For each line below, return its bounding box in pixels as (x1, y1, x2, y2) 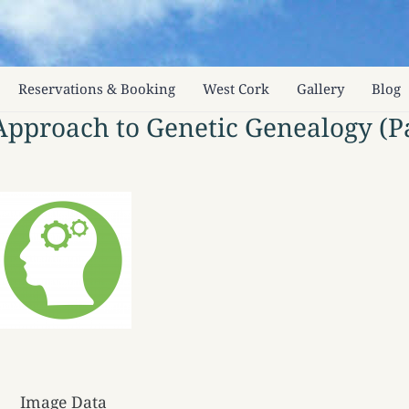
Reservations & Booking (18, 79, 176, 98)
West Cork (203, 79, 270, 98)
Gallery (297, 79, 345, 98)
